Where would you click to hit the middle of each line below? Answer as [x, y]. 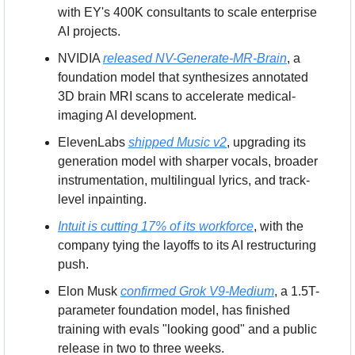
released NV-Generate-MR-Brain [195, 58]
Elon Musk [89, 291]
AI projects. [89, 31]
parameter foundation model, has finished [174, 310]
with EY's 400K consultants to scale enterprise [187, 12]
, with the [279, 226]
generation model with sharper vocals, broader [188, 161]
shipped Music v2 [177, 142]
